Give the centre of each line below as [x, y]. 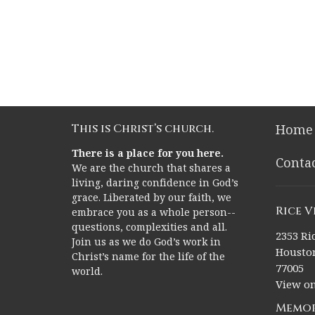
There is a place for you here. [148, 153]
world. [87, 271]
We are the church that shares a [151, 167]
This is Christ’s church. [143, 129]
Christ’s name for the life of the [148, 256]
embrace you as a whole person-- [154, 212]
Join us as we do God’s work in [146, 241]
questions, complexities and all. [149, 226]
